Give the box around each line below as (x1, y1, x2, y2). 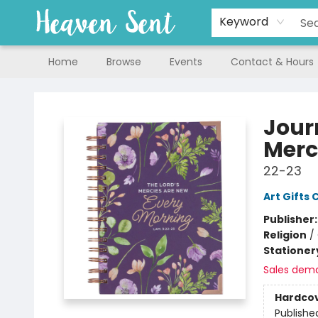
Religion (263, 228, 307, 242)
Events (170, 55, 202, 69)
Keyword (219, 13, 268, 30)
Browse (106, 55, 141, 69)
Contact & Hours (231, 55, 314, 69)
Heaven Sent (11, 84, 74, 99)
